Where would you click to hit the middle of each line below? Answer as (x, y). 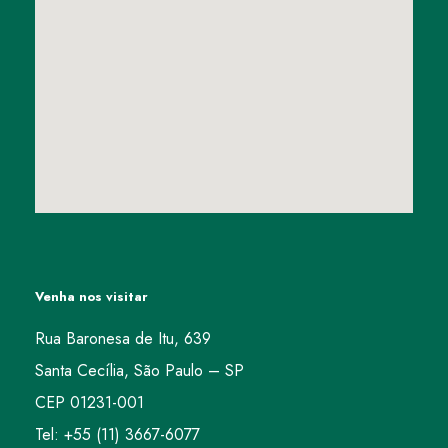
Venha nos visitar (91, 297)
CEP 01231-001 (89, 403)
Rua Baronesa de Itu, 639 (123, 339)
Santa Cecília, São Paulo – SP (139, 371)
